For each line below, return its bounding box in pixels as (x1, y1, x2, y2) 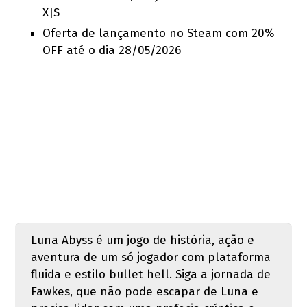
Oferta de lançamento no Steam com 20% (42, 25, 275, 40)
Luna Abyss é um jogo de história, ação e (30, 232, 254, 247)
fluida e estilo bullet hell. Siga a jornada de (30, 267, 271, 282)
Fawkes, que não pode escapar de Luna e (30, 284, 258, 299)
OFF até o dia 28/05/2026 (42, 42, 182, 58)
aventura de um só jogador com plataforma (30, 249, 271, 265)
